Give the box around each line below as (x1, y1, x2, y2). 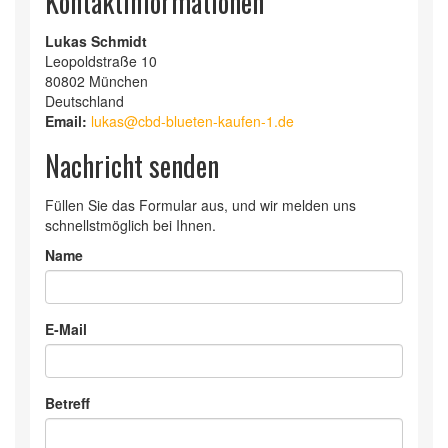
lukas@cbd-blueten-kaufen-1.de (91, 111, 294, 131)
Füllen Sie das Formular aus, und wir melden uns (45, 195, 356, 215)
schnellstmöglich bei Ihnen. (45, 215, 216, 235)
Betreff (45, 393, 90, 413)
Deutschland (45, 91, 124, 111)
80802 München (45, 71, 148, 91)
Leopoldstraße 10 (45, 51, 157, 71)
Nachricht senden (45, 145, 219, 186)
